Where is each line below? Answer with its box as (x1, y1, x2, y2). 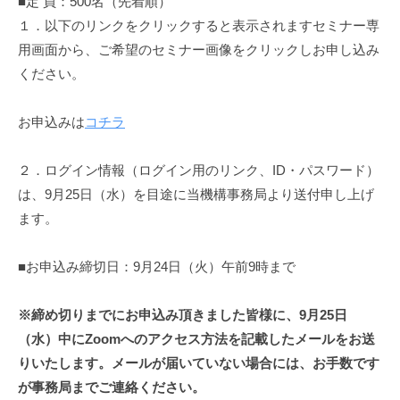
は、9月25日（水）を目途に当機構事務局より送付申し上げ (18, 187, 374, 203)
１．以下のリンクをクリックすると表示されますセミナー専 (18, 18, 379, 34)
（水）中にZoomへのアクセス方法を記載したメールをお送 (18, 331, 375, 347)
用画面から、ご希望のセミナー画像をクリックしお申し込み (18, 42, 379, 58)
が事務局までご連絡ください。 (18, 379, 205, 396)
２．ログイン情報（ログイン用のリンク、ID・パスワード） (18, 162, 379, 179)
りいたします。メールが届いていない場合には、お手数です (18, 355, 379, 371)
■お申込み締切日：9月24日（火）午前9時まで (18, 259, 296, 275)
